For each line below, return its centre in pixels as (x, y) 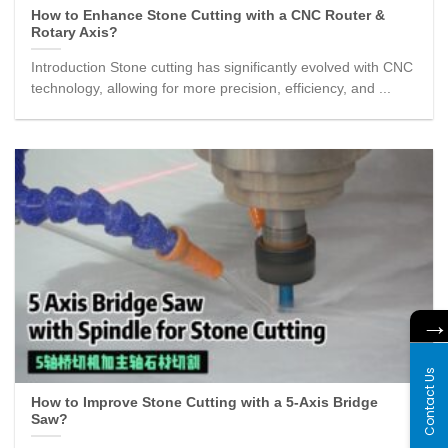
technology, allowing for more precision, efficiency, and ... (211, 88)
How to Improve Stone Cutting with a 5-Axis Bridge (205, 403)
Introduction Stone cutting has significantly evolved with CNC (222, 67)
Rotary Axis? (75, 33)
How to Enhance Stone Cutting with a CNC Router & (208, 16)
